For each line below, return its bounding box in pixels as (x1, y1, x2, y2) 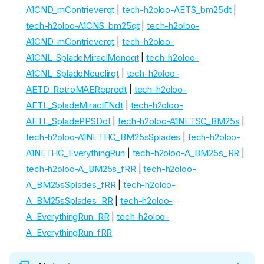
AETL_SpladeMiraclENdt (26, 100, 123, 111)
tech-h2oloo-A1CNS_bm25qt (26, 20, 140, 32)
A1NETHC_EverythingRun (26, 147, 125, 159)
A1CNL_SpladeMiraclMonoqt (26, 52, 139, 64)
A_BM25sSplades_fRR (26, 179, 116, 191)
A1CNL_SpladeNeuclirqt (26, 68, 119, 80)
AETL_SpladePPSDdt (26, 115, 111, 127)
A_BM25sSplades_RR (26, 195, 113, 207)
